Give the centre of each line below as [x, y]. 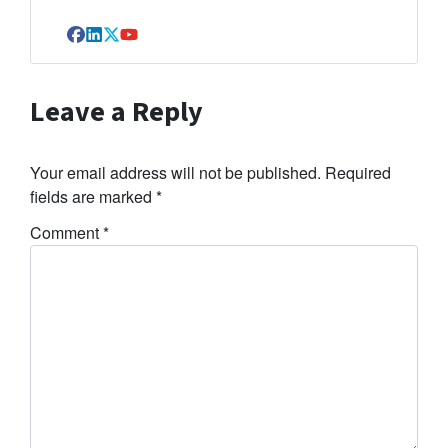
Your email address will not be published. [175, 173]
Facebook [113, 45]
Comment [66, 233]
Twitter [135, 45]
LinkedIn [126, 45]
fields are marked [93, 197]
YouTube [162, 45]
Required [358, 173]
